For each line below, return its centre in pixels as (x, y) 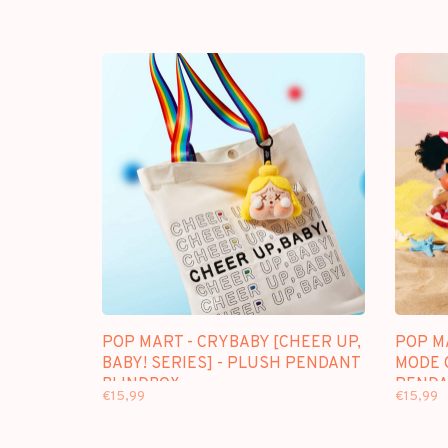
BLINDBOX (141, 385)
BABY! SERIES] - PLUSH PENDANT (231, 364)
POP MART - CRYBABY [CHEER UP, (231, 343)
